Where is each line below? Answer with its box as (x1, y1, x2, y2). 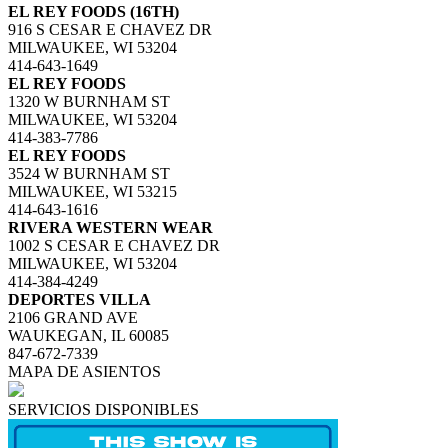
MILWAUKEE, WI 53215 (8, 183, 177, 200)
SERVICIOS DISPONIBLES (8, 401, 199, 418)
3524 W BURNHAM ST (8, 165, 170, 182)
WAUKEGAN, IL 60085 (8, 327, 169, 344)
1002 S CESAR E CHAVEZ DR (8, 237, 220, 254)
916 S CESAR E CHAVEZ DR (8, 21, 212, 38)
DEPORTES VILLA (8, 291, 151, 308)
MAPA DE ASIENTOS (8, 363, 161, 380)
